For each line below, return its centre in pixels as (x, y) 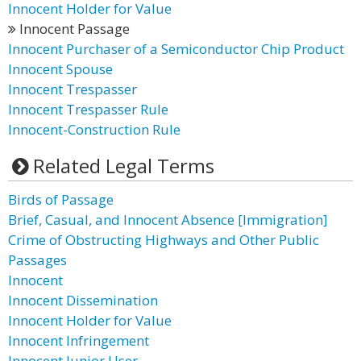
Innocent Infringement (79, 340)
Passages (37, 260)
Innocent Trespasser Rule (88, 109)
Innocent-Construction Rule (94, 129)
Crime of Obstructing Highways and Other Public (164, 240)
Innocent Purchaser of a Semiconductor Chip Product (176, 49)
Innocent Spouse (60, 69)
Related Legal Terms (123, 166)
